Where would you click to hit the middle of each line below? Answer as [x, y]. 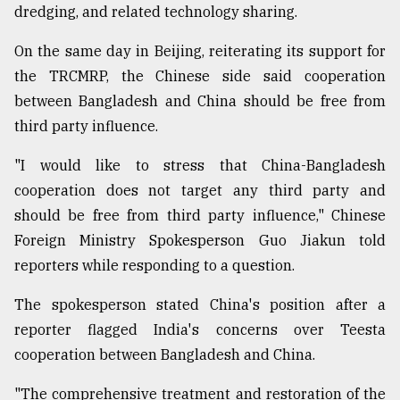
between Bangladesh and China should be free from [200, 101]
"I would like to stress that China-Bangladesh [200, 166]
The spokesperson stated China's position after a [200, 305]
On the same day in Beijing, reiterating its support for [200, 51]
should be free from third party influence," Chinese [200, 216]
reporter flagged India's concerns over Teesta [200, 330]
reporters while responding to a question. [154, 266]
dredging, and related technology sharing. [156, 12]
